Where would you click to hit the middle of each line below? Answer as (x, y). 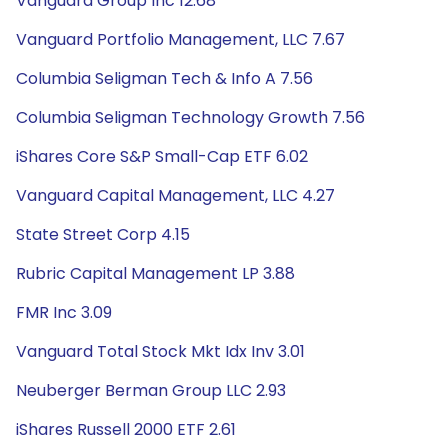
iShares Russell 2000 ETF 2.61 (126, 429)
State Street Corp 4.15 (103, 234)
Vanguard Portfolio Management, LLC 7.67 (180, 39)
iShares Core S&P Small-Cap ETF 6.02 (162, 156)
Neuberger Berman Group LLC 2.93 (151, 390)
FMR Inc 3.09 (64, 312)
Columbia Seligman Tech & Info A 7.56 (164, 78)
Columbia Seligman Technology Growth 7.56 (190, 117)
